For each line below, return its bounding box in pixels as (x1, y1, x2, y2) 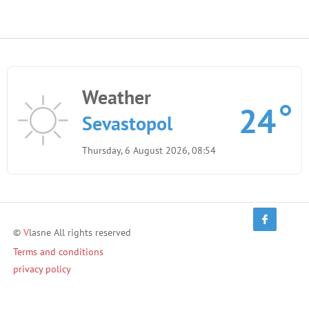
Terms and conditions (13, 246, 103, 259)
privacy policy (13, 263, 71, 276)
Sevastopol (82, 110, 173, 137)
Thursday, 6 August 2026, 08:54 (82, 144, 217, 157)
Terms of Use (13, 280, 66, 293)
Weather (82, 84, 152, 110)
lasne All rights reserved (29, 226, 131, 239)
